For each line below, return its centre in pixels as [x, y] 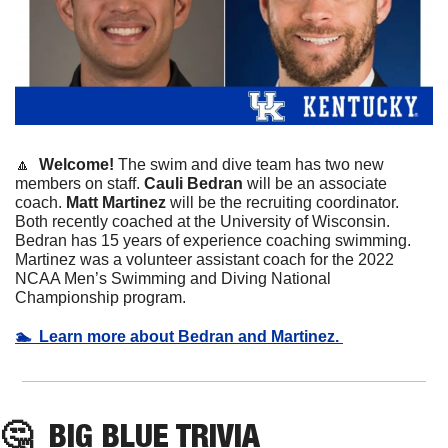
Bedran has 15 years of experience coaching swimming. [213, 240]
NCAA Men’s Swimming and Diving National [173, 278]
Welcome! [74, 164]
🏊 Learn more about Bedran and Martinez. [179, 336]
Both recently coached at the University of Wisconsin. [202, 221]
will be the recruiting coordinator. [282, 202]
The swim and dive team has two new [251, 164]
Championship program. [102, 297]
